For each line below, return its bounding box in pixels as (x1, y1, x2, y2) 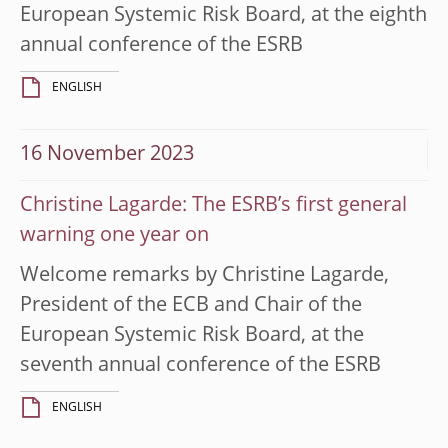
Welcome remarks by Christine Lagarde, (20, 265, 389, 286)
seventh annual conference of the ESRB (20, 355, 381, 376)
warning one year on (20, 225, 209, 246)
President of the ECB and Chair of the (20, 295, 362, 316)
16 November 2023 (20, 144, 194, 165)
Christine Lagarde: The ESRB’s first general (20, 195, 407, 216)
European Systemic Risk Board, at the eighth (20, 5, 427, 26)
